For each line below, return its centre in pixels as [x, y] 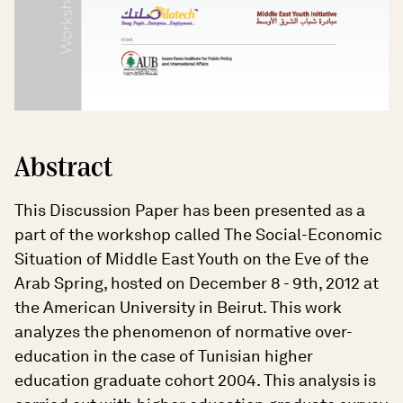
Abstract [63, 168]
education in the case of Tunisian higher [164, 355]
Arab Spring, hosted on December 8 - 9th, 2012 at [197, 282]
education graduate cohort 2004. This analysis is [195, 380]
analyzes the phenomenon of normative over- [184, 331]
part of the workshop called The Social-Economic [198, 234]
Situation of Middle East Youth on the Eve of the [192, 258]
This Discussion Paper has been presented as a [190, 210]
